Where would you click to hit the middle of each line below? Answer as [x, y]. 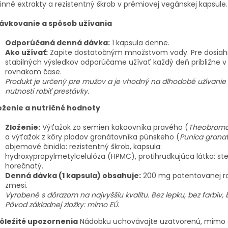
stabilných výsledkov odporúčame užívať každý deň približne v [116, 62]
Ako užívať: [26, 53]
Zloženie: [23, 127]
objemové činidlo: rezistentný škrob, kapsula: [83, 147]
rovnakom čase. [33, 72]
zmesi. [16, 186]
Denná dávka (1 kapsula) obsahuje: [73, 176]
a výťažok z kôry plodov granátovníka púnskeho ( [92, 137]
